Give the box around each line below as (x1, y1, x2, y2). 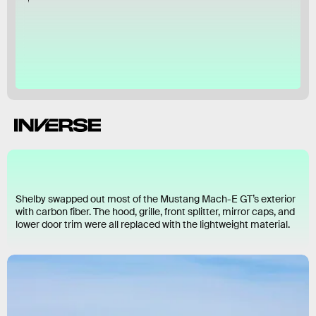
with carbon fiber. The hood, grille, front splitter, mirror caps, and (16, 205, 295, 219)
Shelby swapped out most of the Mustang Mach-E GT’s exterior (16, 193, 296, 206)
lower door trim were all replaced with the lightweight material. (16, 218, 290, 231)
